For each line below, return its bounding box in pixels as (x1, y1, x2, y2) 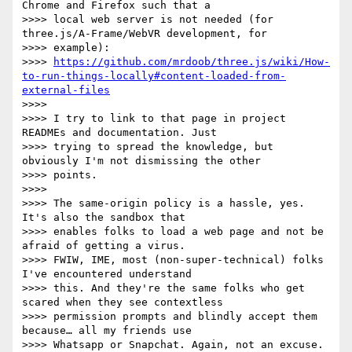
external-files (22, 84, 110, 97)
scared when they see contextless (22, 296, 223, 309)
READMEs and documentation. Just (22, 126, 217, 139)
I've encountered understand (22, 268, 192, 280)
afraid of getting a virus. (22, 240, 185, 252)
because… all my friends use (22, 324, 192, 337)
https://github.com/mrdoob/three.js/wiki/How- (53, 56, 330, 68)
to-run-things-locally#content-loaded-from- (22, 70, 286, 82)
